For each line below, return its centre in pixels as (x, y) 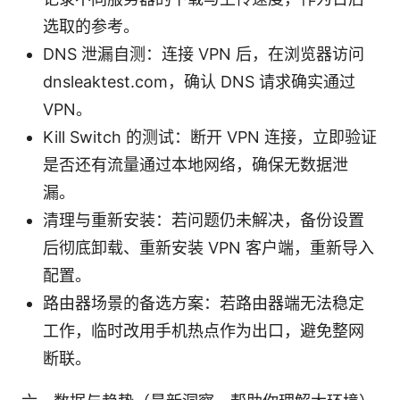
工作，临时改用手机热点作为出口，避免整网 (204, 330)
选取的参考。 (91, 26)
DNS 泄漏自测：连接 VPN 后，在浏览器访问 (204, 54)
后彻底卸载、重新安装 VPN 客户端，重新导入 (208, 247)
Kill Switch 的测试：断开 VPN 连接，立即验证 (210, 137)
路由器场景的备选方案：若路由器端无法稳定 (204, 303)
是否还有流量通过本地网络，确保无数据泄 (196, 164)
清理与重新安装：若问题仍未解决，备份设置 (204, 220)
